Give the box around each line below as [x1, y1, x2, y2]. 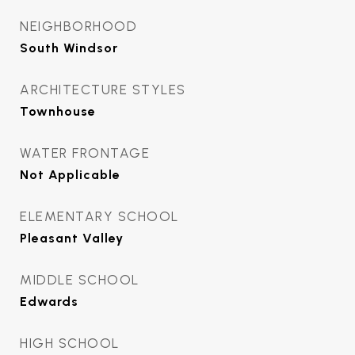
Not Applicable [20, 167, 120, 182]
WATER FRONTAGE [20, 145, 150, 161]
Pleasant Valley [20, 231, 124, 246]
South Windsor [20, 40, 118, 55]
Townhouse [20, 104, 96, 119]
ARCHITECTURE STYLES [20, 82, 186, 97]
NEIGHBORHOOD [20, 18, 137, 34]
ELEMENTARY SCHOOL [20, 208, 179, 224]
